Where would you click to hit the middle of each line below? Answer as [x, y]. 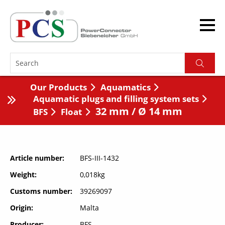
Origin [21, 208]
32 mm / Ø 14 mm [139, 111]
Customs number [40, 191]
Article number [36, 158]
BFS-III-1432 [99, 158]
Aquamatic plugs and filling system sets [116, 99]
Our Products [59, 87]
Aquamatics [125, 87]
